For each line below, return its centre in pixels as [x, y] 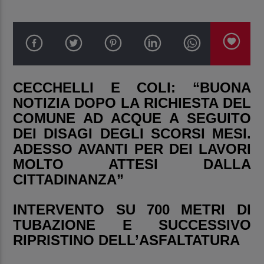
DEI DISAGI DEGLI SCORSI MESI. [132, 133]
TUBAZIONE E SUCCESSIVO [132, 225]
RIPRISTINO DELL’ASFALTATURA [127, 240]
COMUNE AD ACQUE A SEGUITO [132, 118]
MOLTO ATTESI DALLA [132, 164]
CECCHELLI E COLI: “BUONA [132, 87]
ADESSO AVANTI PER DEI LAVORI [132, 148]
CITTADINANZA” [69, 179]
